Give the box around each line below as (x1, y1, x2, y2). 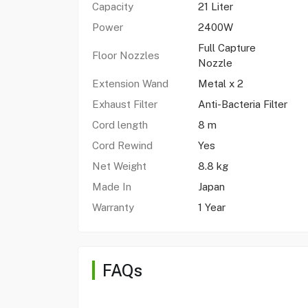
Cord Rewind (91, 140, 153, 151)
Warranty (91, 201, 134, 213)
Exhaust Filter (91, 98, 157, 110)
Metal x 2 (197, 78, 243, 89)
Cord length (91, 119, 148, 131)
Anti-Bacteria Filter (197, 98, 287, 110)
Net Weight (91, 160, 149, 172)
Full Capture (197, 42, 256, 54)
